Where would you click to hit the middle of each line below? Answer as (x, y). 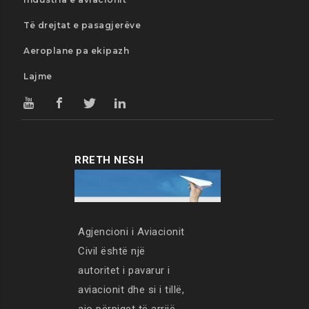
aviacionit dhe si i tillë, (131, 290)
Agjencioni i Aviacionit (131, 232)
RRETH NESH (109, 160)
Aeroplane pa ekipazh (76, 51)
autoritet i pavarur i (124, 271)
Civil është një (112, 251)
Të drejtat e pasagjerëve (82, 25)
